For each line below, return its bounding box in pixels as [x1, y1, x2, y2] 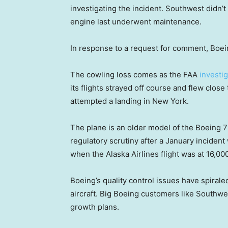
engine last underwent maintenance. [70, 17, 202, 27]
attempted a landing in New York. [70, 96, 189, 106]
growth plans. [70, 202, 119, 212]
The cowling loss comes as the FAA [70, 70, 199, 80]
